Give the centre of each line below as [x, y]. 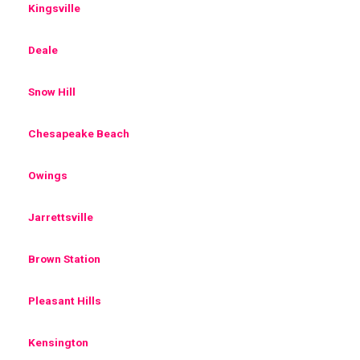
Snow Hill [52, 91]
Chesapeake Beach [79, 133]
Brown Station [64, 258]
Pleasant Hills [65, 300]
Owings [48, 175]
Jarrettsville [61, 217]
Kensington [58, 342]
